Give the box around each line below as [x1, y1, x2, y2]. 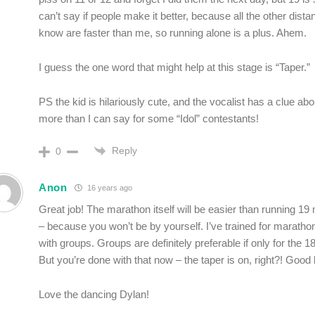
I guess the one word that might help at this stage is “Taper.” [39, 61, 310, 73]
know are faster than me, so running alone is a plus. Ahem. [39, 27, 307, 39]
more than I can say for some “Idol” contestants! [39, 112, 259, 124]
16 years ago [84, 183, 132, 192]
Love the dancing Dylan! [39, 288, 149, 301]
